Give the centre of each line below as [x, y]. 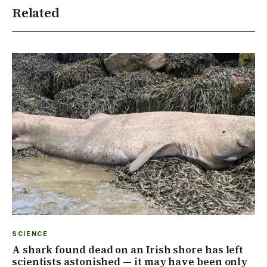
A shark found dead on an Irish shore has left [128, 249]
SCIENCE [30, 234]
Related [36, 12]
